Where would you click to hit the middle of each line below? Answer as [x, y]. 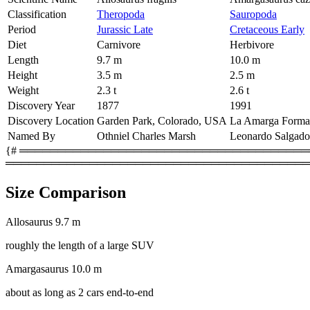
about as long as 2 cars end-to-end [80, 292]
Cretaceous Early [267, 29]
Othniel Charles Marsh [146, 136]
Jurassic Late [125, 29]
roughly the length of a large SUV [80, 245]
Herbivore [252, 44]
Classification [37, 14]
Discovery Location [51, 120]
